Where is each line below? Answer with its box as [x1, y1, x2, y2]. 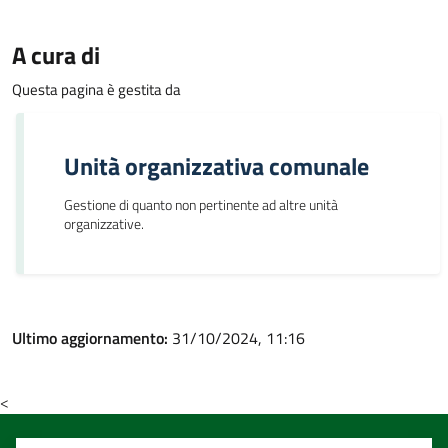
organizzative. [64, 213, 144, 235]
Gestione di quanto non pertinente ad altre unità [64, 194, 338, 216]
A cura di [12, 37, 100, 73]
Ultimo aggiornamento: [12, 326, 172, 350]
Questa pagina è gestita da [12, 78, 181, 101]
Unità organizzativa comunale [64, 148, 369, 184]
